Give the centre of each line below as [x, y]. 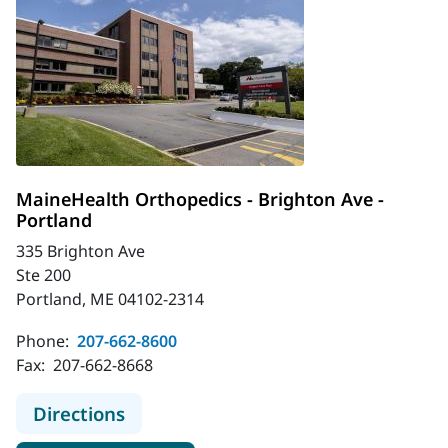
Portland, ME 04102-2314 [110, 298]
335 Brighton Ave [80, 250]
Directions [79, 413]
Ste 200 [43, 274]
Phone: [44, 340]
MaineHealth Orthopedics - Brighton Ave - [200, 198]
